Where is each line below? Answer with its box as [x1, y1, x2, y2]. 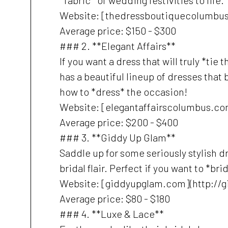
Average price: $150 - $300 [60, 24, 176, 37]
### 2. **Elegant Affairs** [60, 40, 176, 52]
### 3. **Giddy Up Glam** [60, 131, 176, 144]
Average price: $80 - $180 [60, 192, 170, 205]
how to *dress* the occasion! [60, 85, 187, 98]
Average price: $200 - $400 [60, 116, 178, 128]
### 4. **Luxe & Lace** [60, 208, 164, 220]
